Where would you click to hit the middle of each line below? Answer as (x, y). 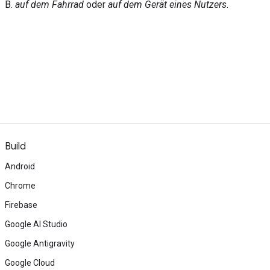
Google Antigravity (40, 243)
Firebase (21, 205)
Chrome (20, 186)
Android (20, 166)
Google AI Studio (36, 224)
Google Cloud (30, 263)
